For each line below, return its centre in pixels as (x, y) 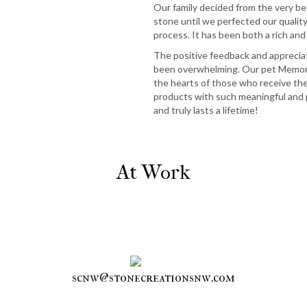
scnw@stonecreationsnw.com (153, 278)
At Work (153, 172)
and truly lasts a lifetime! (206, 110)
